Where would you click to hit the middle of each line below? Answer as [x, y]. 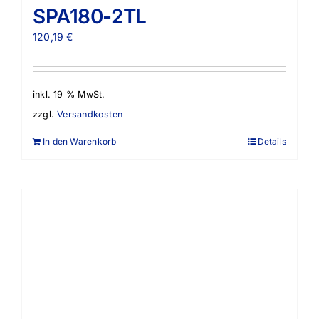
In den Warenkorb [80, 141]
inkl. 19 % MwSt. [69, 95]
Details [272, 141]
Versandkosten [90, 114]
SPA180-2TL [90, 17]
